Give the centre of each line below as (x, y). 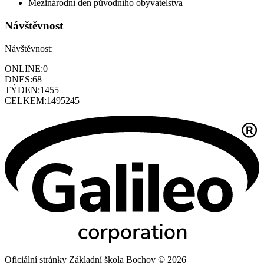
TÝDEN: (22, 90)
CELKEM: (26, 100)
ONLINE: (24, 68)
